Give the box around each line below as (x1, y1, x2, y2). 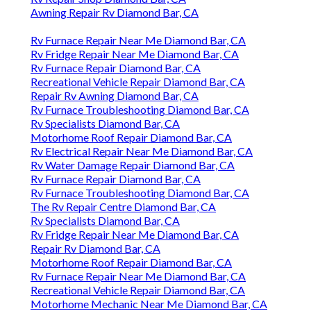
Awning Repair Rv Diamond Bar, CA (31, 6, 199, 19)
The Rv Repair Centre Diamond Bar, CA (31, 200, 216, 214)
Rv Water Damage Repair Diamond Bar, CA (31, 158, 235, 172)
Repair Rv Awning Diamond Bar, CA (31, 89, 199, 103)
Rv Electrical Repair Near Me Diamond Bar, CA (31, 144, 253, 158)
